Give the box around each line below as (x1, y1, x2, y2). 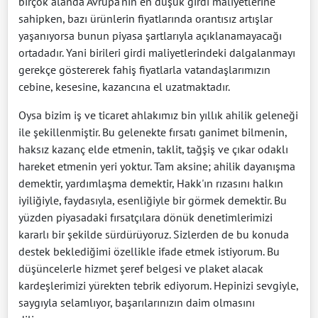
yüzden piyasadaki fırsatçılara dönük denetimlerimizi (18, 210, 273, 225)
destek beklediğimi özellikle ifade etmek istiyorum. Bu (18, 244, 280, 259)
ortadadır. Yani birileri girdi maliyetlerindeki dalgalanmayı (18, 45, 295, 60)
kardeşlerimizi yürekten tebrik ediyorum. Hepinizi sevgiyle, (18, 278, 298, 293)
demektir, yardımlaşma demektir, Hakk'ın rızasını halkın (18, 176, 283, 191)
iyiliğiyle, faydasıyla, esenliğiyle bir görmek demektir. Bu (18, 193, 287, 208)
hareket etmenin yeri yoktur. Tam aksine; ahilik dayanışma (18, 159, 295, 174)
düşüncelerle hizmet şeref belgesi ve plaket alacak (18, 261, 263, 276)
